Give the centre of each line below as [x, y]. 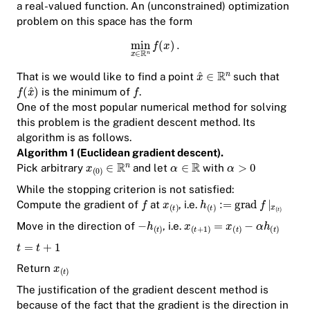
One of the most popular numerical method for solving [152, 107]
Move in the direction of [77, 226]
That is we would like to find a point [107, 76]
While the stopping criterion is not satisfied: [125, 189]
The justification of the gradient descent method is [143, 290]
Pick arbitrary [51, 167]
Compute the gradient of [79, 204]
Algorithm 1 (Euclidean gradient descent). [120, 152]
